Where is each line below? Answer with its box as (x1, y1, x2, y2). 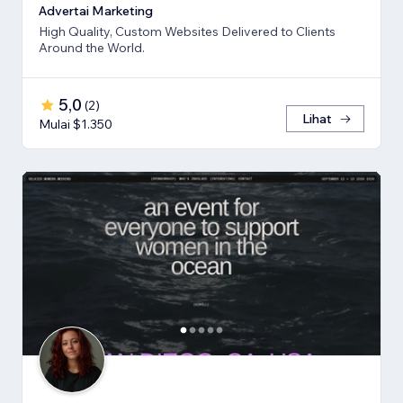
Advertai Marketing (39, 2, 153, 19)
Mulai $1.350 (39, 115, 112, 132)
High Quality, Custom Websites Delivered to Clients (39, 22, 336, 40)
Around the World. (39, 39, 145, 56)
